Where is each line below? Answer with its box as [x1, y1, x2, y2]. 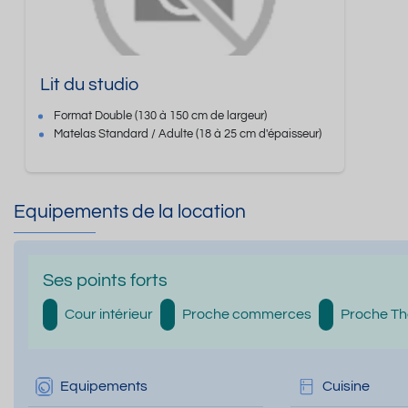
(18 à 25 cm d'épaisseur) [196, 128, 322, 141]
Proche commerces [182, 307, 311, 321]
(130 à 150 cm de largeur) [135, 110, 268, 123]
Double [95, 110, 133, 123]
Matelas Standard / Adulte [54, 128, 197, 141]
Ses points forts [43, 270, 168, 290]
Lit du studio [40, 76, 139, 95]
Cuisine [321, 379, 370, 393]
